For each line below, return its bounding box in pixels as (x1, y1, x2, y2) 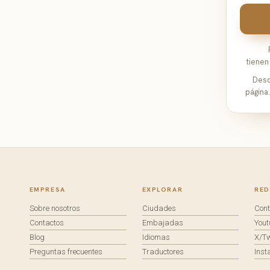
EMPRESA (29, 184, 66, 193)
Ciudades (142, 203, 176, 213)
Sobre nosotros (29, 203, 80, 213)
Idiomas (142, 232, 170, 242)
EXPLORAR (142, 184, 183, 193)
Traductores (142, 246, 184, 256)
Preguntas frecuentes (29, 246, 102, 256)
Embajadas (142, 218, 183, 227)
